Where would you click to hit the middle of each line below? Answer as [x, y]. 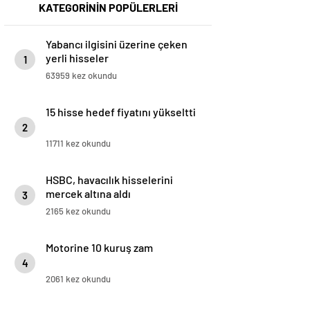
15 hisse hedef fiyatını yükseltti [121, 112]
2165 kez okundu [78, 211]
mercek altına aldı [88, 194]
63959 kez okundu [81, 76]
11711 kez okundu [78, 144]
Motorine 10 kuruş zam [99, 248]
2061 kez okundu [78, 279]
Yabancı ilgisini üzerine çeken [117, 44]
